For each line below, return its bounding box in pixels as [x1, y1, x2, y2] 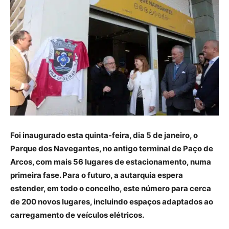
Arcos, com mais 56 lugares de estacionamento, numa [10, 156, 211, 167]
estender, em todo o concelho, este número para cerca [10, 183, 211, 193]
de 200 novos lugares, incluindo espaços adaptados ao [10, 196, 213, 207]
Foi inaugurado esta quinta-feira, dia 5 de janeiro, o [10, 130, 198, 140]
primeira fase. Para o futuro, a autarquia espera [10, 170, 183, 180]
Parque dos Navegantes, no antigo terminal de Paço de [10, 143, 213, 153]
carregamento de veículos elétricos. [10, 210, 144, 220]
